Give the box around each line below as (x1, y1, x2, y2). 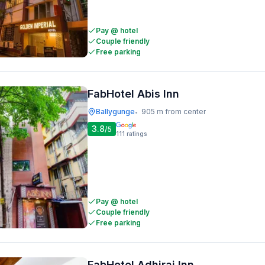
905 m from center (141, 107, 206, 116)
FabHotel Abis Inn (88, 88, 179, 100)
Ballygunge (96, 107, 135, 116)
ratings (127, 130, 147, 137)
